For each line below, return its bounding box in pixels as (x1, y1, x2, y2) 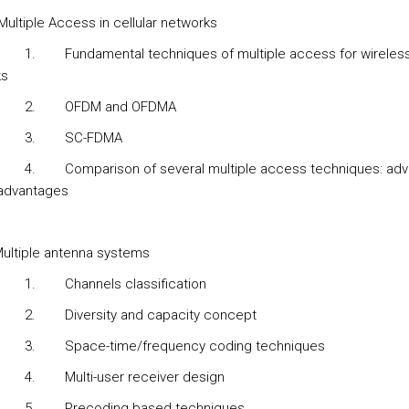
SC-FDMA (64, 130, 122, 146)
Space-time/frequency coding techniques (64, 338, 332, 354)
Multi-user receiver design (64, 369, 225, 385)
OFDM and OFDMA (64, 99, 176, 115)
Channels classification (64, 276, 206, 292)
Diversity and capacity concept (64, 307, 257, 323)
